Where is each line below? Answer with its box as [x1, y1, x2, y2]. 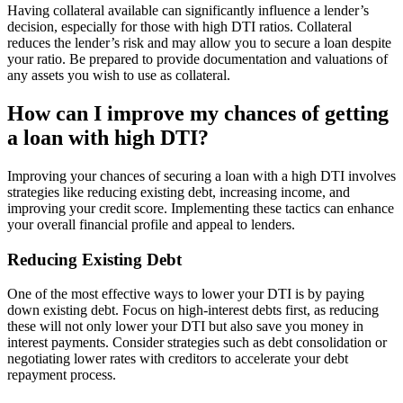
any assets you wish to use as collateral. [7, 67, 230, 84]
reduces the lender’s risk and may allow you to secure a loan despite [7, 35, 391, 51]
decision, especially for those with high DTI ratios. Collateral [7, 19, 352, 35]
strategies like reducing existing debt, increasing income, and [7, 184, 350, 200]
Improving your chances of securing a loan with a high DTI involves [7, 167, 396, 184]
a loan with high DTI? [7, 125, 209, 149]
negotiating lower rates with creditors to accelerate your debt [7, 351, 348, 367]
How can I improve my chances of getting [7, 101, 389, 125]
